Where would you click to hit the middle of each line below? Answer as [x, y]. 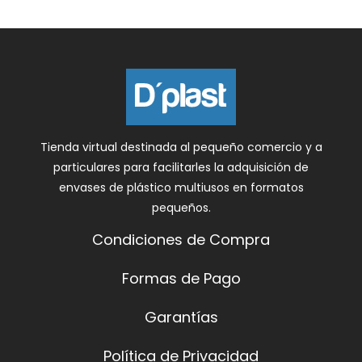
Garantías [181, 317]
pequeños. [181, 207]
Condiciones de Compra [181, 239]
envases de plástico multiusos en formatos [181, 187]
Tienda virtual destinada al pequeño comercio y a [181, 147]
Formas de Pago [181, 278]
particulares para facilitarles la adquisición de [181, 167]
